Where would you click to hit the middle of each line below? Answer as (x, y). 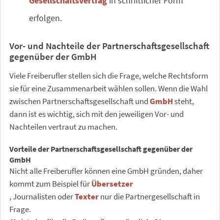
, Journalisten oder (42, 196)
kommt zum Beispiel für (50, 184)
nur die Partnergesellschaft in (149, 196)
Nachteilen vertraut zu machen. (63, 127)
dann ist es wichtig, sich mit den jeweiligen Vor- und (96, 114)
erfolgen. (45, 18)
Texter (87, 196)
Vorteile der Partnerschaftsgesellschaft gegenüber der (101, 149)
